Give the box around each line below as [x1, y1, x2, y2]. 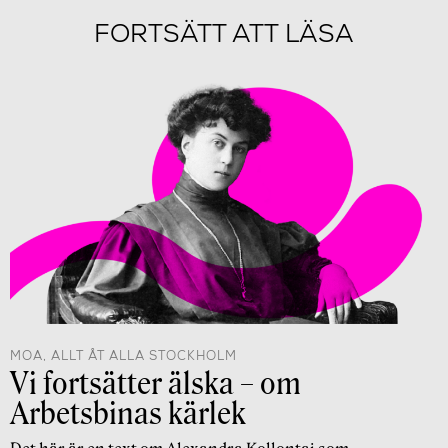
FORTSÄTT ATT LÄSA [94, 17, 354, 51]
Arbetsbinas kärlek [10, 396, 246, 433]
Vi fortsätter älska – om [10, 366, 301, 403]
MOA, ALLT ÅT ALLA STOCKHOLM [10, 347, 237, 365]
